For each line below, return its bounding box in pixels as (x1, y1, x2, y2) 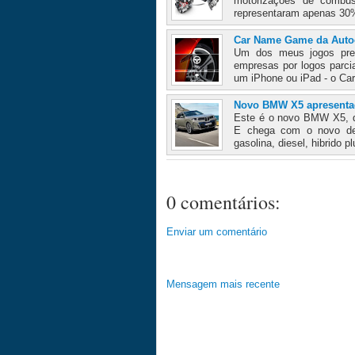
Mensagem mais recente (166, 278, 280, 291)
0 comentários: (166, 189, 281, 216)
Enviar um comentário (166, 226, 267, 239)
